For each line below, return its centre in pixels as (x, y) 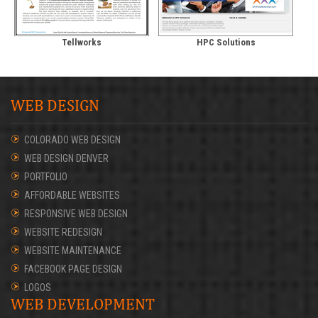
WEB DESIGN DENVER (66, 158)
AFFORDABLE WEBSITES (72, 195)
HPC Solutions (226, 42)
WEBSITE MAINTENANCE (73, 250)
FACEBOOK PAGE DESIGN (73, 269)
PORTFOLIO (46, 176)
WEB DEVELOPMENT (83, 303)
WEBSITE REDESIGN (63, 232)
